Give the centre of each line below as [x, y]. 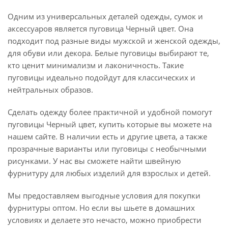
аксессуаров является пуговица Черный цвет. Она [101, 28]
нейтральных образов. [50, 90]
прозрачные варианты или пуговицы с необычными [107, 149]
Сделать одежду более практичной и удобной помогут [110, 112]
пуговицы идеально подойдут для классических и [102, 77]
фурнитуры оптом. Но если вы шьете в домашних [101, 208]
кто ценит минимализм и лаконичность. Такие [96, 65]
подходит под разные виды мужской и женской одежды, [114, 41]
